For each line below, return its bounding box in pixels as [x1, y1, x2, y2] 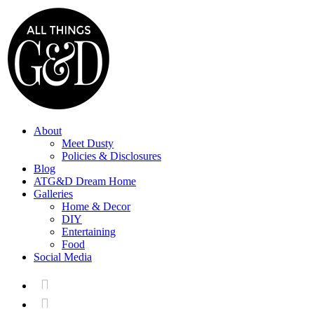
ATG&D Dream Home [34, 175, 136, 187]
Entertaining [62, 226, 116, 238]
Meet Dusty [62, 137, 114, 149]
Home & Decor [62, 200, 130, 212]
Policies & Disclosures [62, 150, 161, 162]
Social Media [34, 251, 92, 263]
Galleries [34, 188, 73, 200]
